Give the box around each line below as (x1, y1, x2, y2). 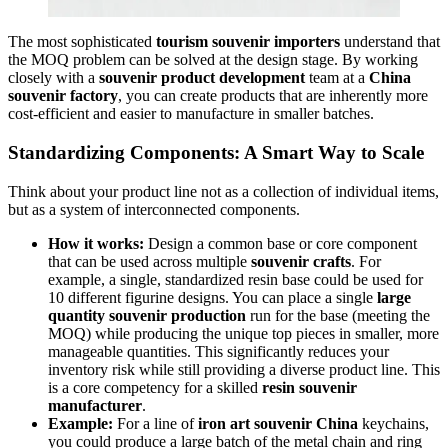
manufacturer (48, 396, 142, 414)
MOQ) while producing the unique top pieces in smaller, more (48, 324, 439, 342)
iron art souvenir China (198, 414, 358, 432)
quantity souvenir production (48, 306, 246, 324)
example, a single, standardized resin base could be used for (48, 270, 423, 288)
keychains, (358, 414, 429, 432)
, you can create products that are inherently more (118, 87, 428, 105)
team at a (305, 69, 369, 87)
